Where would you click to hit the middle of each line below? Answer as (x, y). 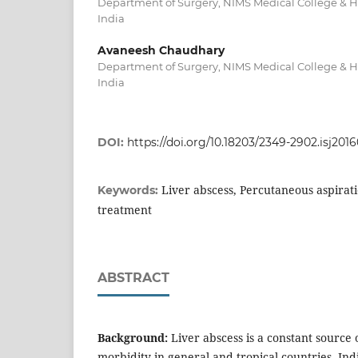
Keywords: (129, 190)
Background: (134, 338)
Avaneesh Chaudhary (161, 50)
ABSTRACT (133, 278)
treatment (125, 210)
